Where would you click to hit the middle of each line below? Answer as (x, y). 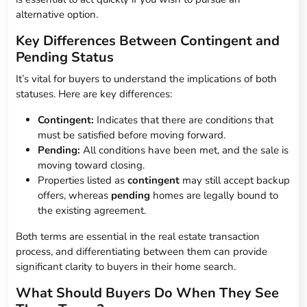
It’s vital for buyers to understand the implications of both (147, 79)
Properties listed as (83, 181)
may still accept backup (235, 181)
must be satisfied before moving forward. (132, 135)
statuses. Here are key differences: (94, 94)
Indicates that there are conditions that (184, 120)
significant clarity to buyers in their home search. (126, 267)
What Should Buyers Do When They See (148, 293)
